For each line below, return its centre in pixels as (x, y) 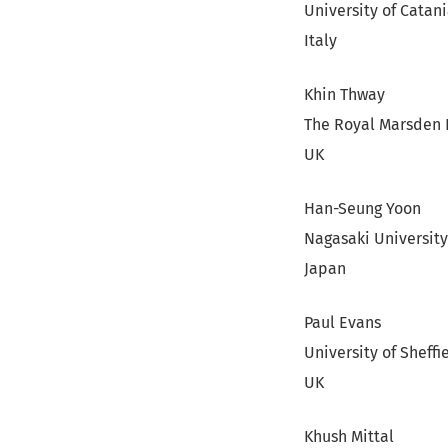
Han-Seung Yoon (362, 208)
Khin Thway (344, 94)
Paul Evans (342, 322)
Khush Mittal (349, 436)
